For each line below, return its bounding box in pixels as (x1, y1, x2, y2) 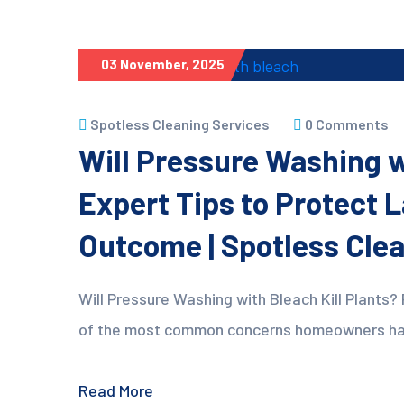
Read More (78, 381, 153, 401)
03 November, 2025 (101, 55, 225, 72)
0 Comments (305, 115, 389, 133)
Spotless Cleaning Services (90, 115, 270, 133)
